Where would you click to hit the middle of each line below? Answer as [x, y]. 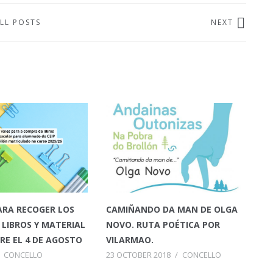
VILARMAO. [129, 240]
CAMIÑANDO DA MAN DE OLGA [172, 210]
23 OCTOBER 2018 [138, 255]
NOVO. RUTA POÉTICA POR [163, 225]
